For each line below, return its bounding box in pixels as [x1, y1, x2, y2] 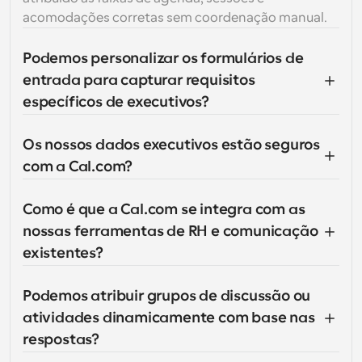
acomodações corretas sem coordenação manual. [23, 11, 327, 25]
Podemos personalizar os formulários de [23, 50, 304, 66]
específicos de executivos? [23, 94, 209, 110]
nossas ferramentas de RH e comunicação [23, 223, 318, 239]
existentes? [23, 245, 103, 261]
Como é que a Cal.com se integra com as [23, 201, 305, 217]
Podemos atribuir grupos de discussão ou [23, 288, 311, 304]
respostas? [23, 331, 100, 347]
